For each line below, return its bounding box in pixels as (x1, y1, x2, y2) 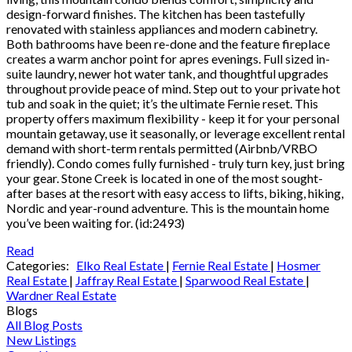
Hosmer (277, 258, 321, 273)
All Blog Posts (6, 317, 82, 333)
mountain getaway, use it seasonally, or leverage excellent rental (6, 126, 345, 141)
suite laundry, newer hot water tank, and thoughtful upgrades (6, 66, 328, 82)
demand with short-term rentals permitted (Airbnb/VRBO (6, 141, 317, 156)
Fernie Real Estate (172, 258, 270, 273)
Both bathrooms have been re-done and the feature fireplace (6, 36, 330, 52)
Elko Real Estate (76, 258, 166, 273)
